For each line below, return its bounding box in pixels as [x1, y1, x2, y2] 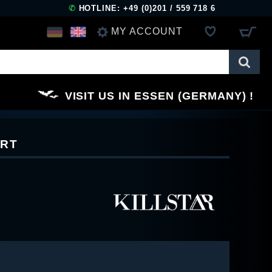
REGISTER [101, 90, 157, 101]
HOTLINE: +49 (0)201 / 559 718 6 [75, 4, 216, 13]
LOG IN [101, 55, 137, 66]
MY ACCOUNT [111, 25, 183, 36]
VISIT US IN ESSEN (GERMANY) [64, 89, 246, 102]
